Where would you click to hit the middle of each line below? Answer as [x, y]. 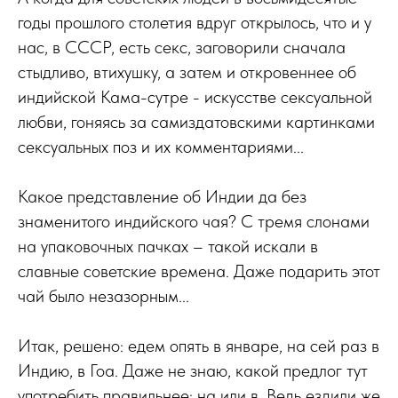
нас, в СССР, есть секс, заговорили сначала [182, 47]
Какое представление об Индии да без [162, 196]
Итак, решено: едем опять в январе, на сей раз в [199, 346]
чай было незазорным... [103, 296]
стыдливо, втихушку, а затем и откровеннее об [187, 72]
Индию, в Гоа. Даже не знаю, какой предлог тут [193, 370]
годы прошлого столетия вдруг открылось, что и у [195, 22]
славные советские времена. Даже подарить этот [199, 271]
